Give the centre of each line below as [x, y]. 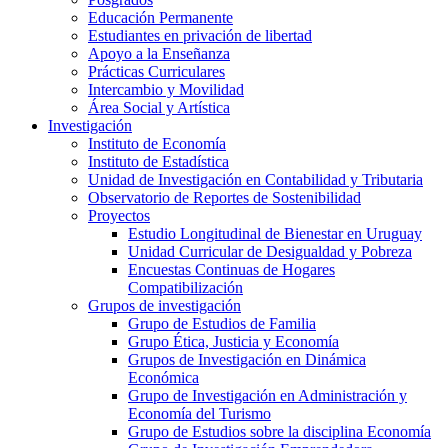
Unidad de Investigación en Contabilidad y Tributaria [255, 179]
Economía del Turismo [199, 413]
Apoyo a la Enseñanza [159, 53]
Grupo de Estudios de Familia [222, 323]
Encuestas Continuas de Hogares [231, 269]
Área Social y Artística [159, 107]
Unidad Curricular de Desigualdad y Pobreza [270, 251]
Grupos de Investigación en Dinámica [247, 359]
